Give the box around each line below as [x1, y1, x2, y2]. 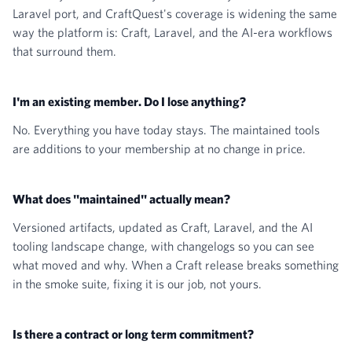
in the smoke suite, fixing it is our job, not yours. [13, 277, 262, 291]
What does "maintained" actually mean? [13, 192, 230, 206]
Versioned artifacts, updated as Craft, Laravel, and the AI [13, 220, 313, 234]
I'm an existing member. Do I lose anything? [13, 94, 246, 108]
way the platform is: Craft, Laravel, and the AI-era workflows [13, 25, 332, 39]
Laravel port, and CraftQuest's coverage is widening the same [13, 6, 337, 20]
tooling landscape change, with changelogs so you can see [13, 239, 314, 253]
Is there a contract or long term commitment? [13, 327, 254, 341]
